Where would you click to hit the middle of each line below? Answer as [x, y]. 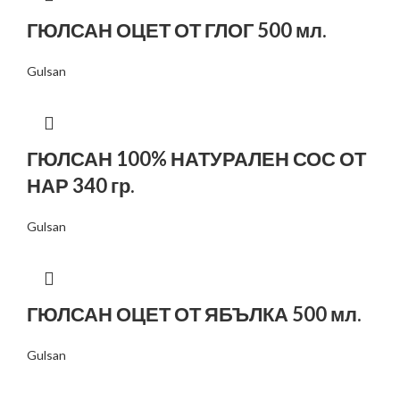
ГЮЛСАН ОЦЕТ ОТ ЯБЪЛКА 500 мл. [194, 313]
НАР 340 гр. [81, 185]
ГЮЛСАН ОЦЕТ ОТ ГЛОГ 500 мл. [177, 29]
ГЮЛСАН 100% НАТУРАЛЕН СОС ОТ [196, 158]
